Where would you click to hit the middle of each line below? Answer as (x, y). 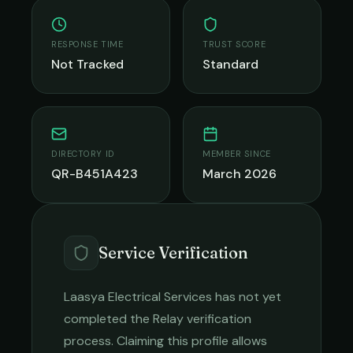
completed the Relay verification (158, 319)
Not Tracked (87, 64)
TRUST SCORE (234, 44)
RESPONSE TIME (87, 44)
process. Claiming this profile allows (165, 341)
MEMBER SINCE (237, 154)
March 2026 (240, 174)
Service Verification (173, 253)
